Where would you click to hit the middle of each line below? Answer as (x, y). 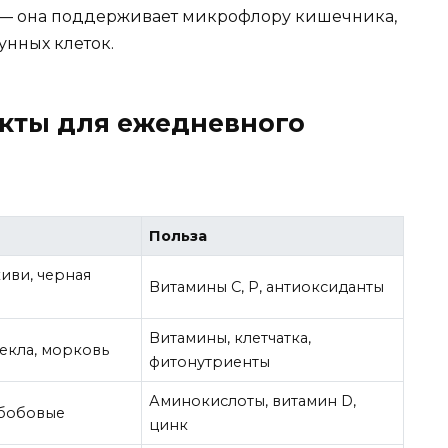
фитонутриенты (210, 362)
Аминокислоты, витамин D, (253, 401)
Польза (178, 236)
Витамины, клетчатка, (230, 338)
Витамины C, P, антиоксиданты (267, 287)
